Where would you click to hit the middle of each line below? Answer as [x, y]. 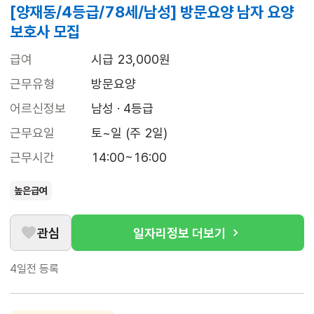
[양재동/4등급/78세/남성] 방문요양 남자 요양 [152, 12]
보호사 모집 [45, 32]
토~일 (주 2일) [129, 133]
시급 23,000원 [131, 60]
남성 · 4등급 [122, 109]
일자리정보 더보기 [179, 233]
